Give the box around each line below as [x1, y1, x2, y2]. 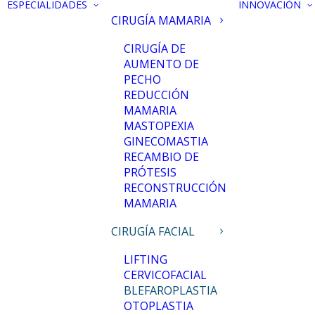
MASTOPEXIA [124, 118, 194, 134]
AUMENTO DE [124, 56, 199, 72]
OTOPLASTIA [124, 298, 193, 314]
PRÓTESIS [124, 165, 176, 180]
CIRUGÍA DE [124, 41, 186, 56]
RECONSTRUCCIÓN [124, 180, 226, 195]
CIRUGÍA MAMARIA [111, 13, 211, 28]
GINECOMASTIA [124, 134, 208, 149]
